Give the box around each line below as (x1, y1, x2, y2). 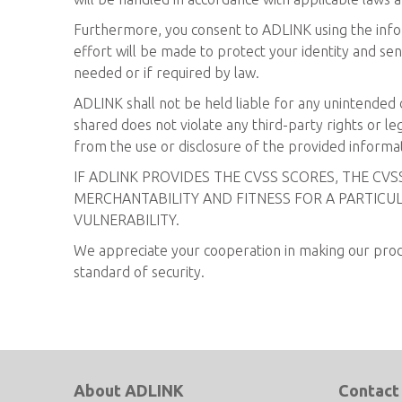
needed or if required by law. (74, 65, 259, 81)
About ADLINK (74, 381, 184, 399)
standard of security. (74, 264, 205, 280)
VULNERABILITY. (74, 212, 179, 228)
